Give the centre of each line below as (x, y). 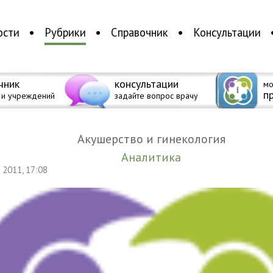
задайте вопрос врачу (156, 96)
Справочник (139, 33)
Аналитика (155, 157)
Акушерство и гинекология (155, 139)
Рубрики (65, 33)
